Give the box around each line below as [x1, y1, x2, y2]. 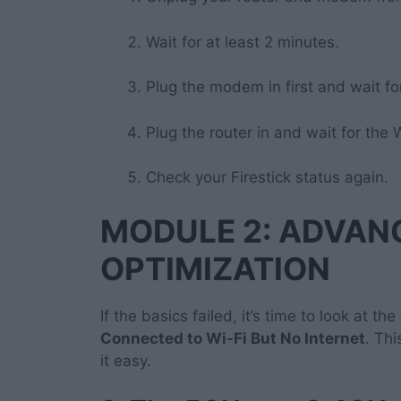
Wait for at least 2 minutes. [146, 32, 339, 51]
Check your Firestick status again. [146, 168, 388, 187]
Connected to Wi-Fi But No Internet [100, 328, 365, 347]
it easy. [100, 351, 151, 370]
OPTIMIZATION [100, 249, 330, 287]
